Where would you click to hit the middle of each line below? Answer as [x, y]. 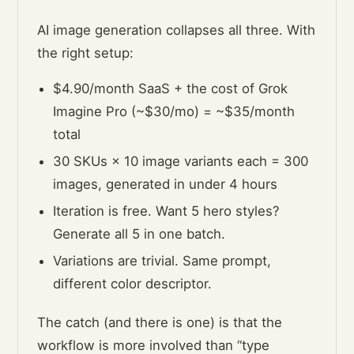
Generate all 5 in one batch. [139, 234]
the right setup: [86, 53]
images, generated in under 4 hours [166, 185]
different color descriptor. [133, 284]
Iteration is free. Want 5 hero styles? [167, 211]
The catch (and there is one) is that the [160, 323]
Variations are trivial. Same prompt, [162, 261]
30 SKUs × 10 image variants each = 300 [181, 162]
